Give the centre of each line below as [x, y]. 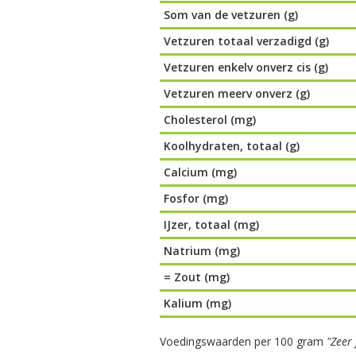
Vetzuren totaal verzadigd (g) [247, 41]
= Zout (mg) [197, 277]
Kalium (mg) [198, 303]
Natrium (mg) [202, 251]
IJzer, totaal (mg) [212, 224]
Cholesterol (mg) [210, 120]
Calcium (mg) [201, 172]
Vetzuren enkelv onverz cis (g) [246, 67]
